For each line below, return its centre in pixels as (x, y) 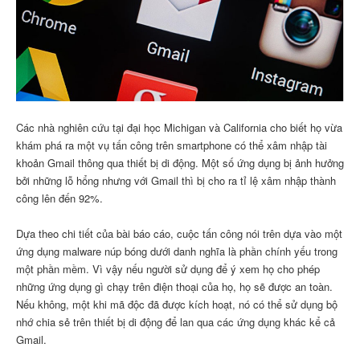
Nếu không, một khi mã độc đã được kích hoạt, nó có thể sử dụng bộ (177, 305)
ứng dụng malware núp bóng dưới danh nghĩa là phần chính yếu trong (177, 252)
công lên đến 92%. (59, 198)
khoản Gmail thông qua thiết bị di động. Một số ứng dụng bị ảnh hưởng (180, 163)
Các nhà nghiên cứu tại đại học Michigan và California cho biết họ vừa (179, 128)
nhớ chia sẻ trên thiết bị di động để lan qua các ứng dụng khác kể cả (176, 322)
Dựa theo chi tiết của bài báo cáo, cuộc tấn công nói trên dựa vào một (179, 234)
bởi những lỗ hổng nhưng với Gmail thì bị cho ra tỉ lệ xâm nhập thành (176, 181)
